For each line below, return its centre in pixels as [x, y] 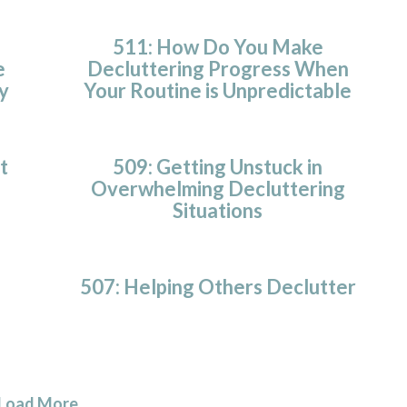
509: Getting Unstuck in [218, 166]
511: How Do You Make [218, 46]
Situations [218, 210]
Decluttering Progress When [218, 68]
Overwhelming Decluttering [218, 188]
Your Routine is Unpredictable [218, 90]
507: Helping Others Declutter [218, 286]
